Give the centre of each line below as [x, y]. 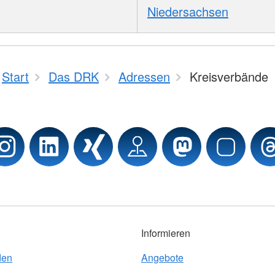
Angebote [162, 258]
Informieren [166, 233]
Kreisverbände [229, 76]
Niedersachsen [188, 11]
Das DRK [74, 76]
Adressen [144, 76]
